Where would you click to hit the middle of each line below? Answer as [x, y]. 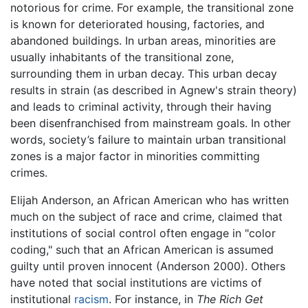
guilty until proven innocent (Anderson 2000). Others [148, 266]
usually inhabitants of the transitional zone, [122, 57]
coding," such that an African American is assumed [142, 249]
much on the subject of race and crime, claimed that [146, 216]
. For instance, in [153, 299]
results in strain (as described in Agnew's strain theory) [154, 90]
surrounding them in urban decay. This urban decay [144, 73]
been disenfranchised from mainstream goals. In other [151, 123]
